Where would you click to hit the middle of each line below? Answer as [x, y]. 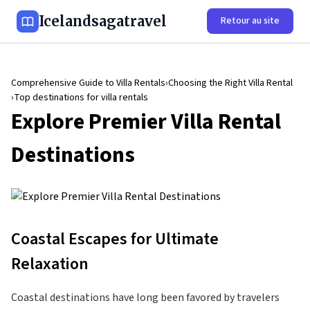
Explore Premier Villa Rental [146, 122]
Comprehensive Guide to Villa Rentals [88, 83]
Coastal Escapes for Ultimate [115, 239]
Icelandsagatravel [103, 21]
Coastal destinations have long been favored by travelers [145, 298]
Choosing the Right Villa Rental [230, 83]
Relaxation [50, 264]
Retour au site [250, 21]
